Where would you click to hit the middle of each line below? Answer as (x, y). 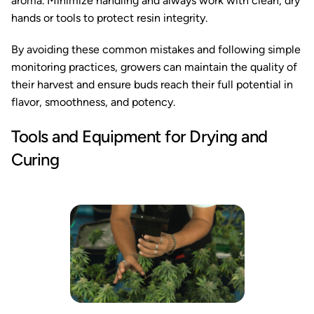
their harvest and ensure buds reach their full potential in (152, 84)
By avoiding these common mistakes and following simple (156, 49)
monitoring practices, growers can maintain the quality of (154, 67)
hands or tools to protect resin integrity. (109, 18)
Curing (35, 159)
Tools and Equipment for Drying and (139, 136)
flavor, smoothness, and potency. (93, 102)
